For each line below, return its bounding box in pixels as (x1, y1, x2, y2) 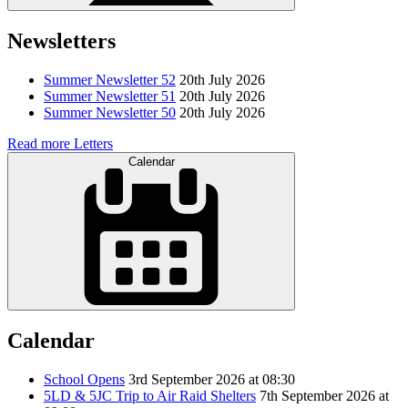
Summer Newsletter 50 (44, 105, 176, 121)
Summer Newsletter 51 (44, 88, 176, 105)
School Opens (44, 372, 125, 388)
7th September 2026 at (260, 388, 389, 404)
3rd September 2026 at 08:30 (128, 372, 295, 388)
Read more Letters (7, 136, 113, 152)
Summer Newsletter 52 (44, 72, 176, 88)
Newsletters (7, 29, 116, 54)
